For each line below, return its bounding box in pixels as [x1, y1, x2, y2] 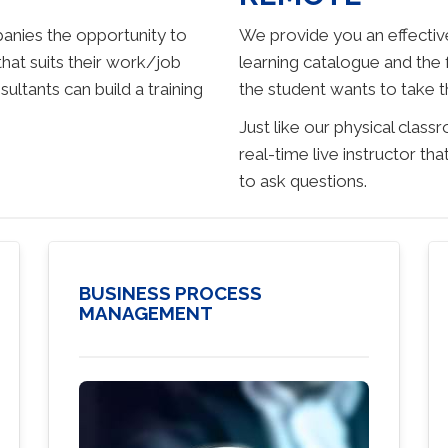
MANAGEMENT [79, 301, 213, 324]
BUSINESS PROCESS [79, 281, 262, 304]
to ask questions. [239, 170, 371, 191]
